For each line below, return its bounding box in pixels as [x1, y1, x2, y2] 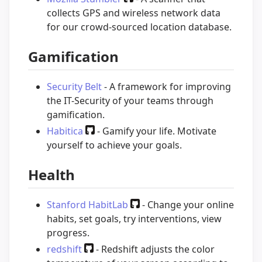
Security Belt [47, 80, 102, 93]
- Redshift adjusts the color [94, 242, 215, 256]
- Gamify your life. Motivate [95, 124, 216, 137]
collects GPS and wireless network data [47, 6, 220, 19]
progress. [47, 226, 89, 239]
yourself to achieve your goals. [47, 138, 182, 151]
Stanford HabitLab [47, 198, 128, 211]
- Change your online [140, 198, 234, 211]
